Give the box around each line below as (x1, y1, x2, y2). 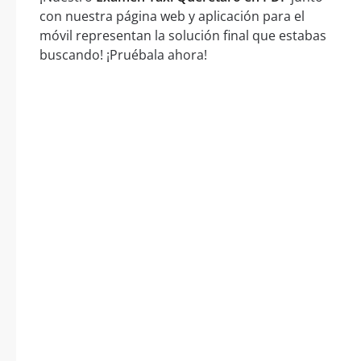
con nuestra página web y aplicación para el (39, 7, 305, 26)
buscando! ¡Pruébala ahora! (39, 46, 207, 64)
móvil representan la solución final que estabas (39, 27, 326, 45)
